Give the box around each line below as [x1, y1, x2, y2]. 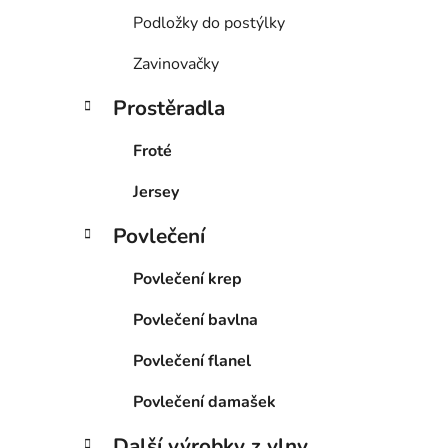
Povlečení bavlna [133, 309, 258, 332]
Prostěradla [113, 94, 225, 123]
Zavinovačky [133, 53, 219, 76]
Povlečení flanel [133, 350, 251, 373]
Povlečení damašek [133, 391, 276, 414]
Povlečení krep [133, 268, 242, 291]
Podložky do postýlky [133, 12, 285, 35]
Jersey [133, 181, 179, 204]
